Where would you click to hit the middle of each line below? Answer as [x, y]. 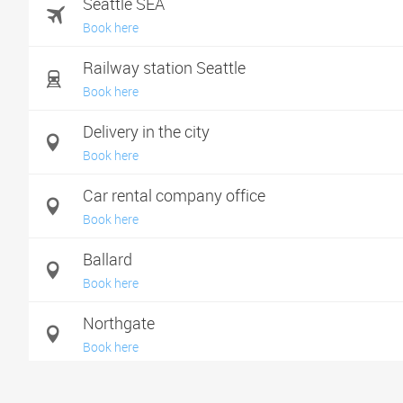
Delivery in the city [146, 131]
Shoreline [116, 387]
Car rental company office [174, 195]
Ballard [107, 259]
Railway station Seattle [164, 67]
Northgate [119, 323]
